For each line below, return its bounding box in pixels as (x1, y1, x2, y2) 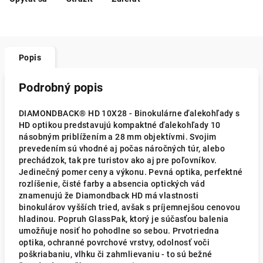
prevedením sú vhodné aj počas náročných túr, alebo (19, 144, 225, 153)
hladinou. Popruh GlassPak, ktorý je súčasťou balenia (19, 214, 229, 224)
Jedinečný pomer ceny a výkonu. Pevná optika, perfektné (19, 167, 243, 177)
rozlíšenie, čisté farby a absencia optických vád (19, 179, 205, 188)
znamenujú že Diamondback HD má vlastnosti (19, 191, 199, 200)
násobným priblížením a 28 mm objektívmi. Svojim (19, 132, 217, 141)
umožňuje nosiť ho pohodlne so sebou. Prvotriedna (19, 226, 220, 235)
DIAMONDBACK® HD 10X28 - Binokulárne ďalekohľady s (19, 109, 240, 118)
